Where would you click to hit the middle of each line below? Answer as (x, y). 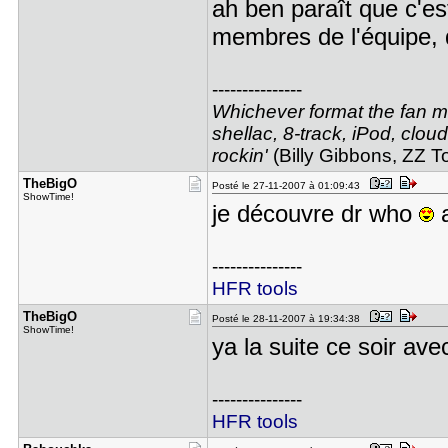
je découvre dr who (315, 213)
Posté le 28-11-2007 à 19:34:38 (288, 318)
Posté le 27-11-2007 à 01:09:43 (288, 185)
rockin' (239, 155)
